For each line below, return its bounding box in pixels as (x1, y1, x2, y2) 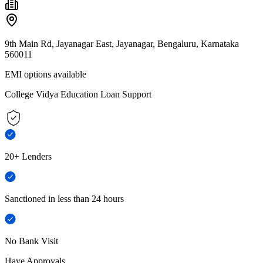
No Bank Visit (5, 235, 58, 246)
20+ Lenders (5, 151, 52, 161)
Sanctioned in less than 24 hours (5, 193, 124, 204)
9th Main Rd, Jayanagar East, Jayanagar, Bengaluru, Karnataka (5, 38, 239, 49)
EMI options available (5, 69, 86, 79)
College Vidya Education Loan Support (5, 89, 151, 99)
